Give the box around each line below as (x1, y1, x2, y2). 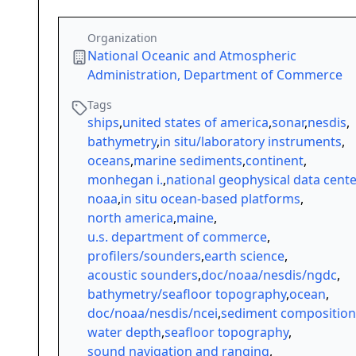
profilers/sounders (87, 247, 201, 265)
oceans (87, 152, 130, 170)
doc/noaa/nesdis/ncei (87, 304, 218, 323)
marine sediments (133, 152, 242, 170)
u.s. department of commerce (87, 228, 267, 246)
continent (246, 152, 304, 170)
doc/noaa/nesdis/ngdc (201, 266, 337, 284)
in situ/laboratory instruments (160, 133, 342, 151)
